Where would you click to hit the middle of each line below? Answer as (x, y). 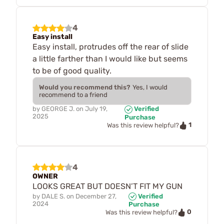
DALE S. (53, 196)
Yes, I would (150, 87)
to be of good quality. (72, 71)
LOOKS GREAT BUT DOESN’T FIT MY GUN (107, 186)
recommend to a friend (73, 95)
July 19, (96, 109)
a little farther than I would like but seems (110, 59)
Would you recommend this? (85, 87)
